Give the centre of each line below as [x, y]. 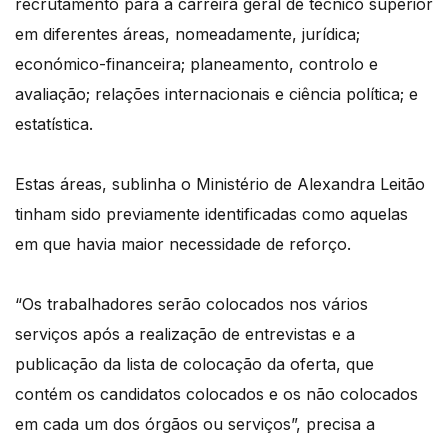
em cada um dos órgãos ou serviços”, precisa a [195, 424]
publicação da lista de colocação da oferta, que [194, 364]
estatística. [54, 124]
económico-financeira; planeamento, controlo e [196, 64]
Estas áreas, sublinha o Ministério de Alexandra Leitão [220, 184]
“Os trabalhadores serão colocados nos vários [191, 304]
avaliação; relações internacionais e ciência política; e [216, 94]
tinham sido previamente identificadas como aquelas [211, 214]
